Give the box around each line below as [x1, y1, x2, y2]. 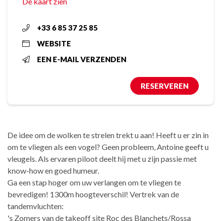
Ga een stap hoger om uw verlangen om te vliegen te [7, 178, 181, 187]
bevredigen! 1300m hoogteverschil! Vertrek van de [7, 189, 179, 199]
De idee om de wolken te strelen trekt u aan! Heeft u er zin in [7, 130, 209, 140]
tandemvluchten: [7, 201, 64, 211]
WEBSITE [37, 39, 71, 48]
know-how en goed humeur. [7, 166, 99, 176]
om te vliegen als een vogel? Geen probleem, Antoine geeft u [7, 142, 209, 152]
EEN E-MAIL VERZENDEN [37, 55, 126, 64]
